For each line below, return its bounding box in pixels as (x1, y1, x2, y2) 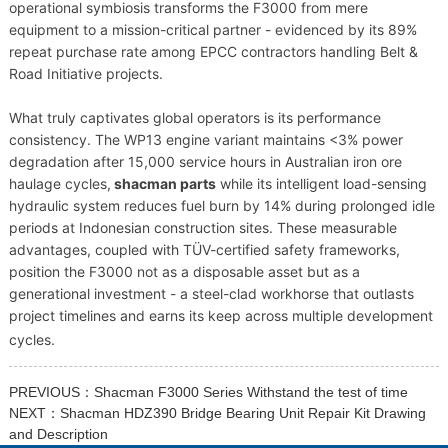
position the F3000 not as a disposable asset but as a (8, 263, 360, 281)
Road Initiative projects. (8, 65, 163, 83)
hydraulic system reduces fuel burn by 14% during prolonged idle (8, 197, 435, 215)
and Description (8, 426, 108, 443)
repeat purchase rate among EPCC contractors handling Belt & (8, 43, 418, 61)
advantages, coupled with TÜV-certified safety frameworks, (8, 241, 400, 259)
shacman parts (110, 175, 216, 193)
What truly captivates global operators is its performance (8, 109, 381, 127)
